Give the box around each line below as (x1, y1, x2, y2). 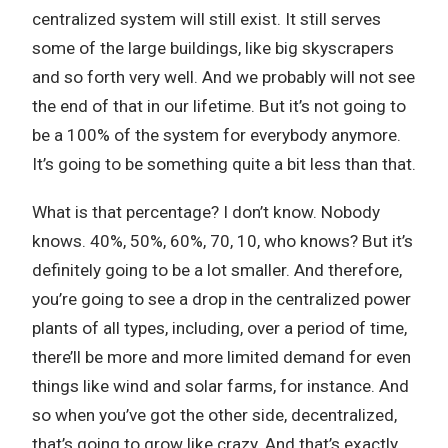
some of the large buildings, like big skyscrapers (32, 38, 394, 58)
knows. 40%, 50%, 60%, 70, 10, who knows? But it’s (32, 231, 413, 251)
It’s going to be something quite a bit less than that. (32, 154, 416, 174)
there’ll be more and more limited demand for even (32, 347, 411, 367)
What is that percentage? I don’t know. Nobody (32, 202, 380, 222)
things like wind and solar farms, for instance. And (32, 376, 409, 396)
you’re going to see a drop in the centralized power (32, 289, 411, 309)
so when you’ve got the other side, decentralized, (32, 405, 397, 425)
